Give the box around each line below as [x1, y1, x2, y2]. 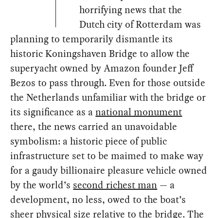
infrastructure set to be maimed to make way [10, 148, 204, 163]
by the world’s [10, 178, 73, 192]
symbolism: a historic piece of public [10, 134, 167, 148]
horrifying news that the [79, 2, 182, 17]
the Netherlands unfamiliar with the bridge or [10, 90, 206, 104]
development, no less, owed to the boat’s [10, 192, 186, 206]
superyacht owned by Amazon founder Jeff [10, 61, 194, 75]
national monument [95, 105, 182, 119]
